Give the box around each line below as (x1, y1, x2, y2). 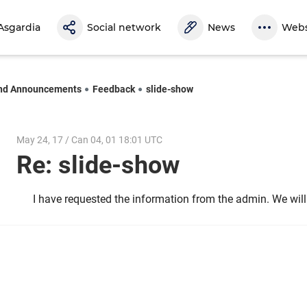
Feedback (93, 83, 135, 95)
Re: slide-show (16, 151, 192, 180)
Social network (87, 21, 161, 34)
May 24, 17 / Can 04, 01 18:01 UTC (16, 134, 162, 145)
